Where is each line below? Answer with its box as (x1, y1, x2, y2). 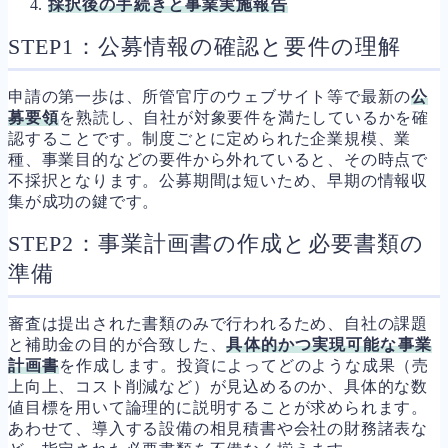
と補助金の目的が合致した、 (8, 335, 227, 353)
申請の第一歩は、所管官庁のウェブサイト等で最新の (8, 87, 412, 105)
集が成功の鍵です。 (8, 192, 160, 210)
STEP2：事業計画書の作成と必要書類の (8, 230, 425, 256)
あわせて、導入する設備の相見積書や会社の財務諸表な (8, 419, 428, 437)
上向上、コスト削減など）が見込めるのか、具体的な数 (8, 377, 428, 395)
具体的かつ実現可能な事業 (226, 335, 432, 353)
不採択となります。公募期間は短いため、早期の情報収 (8, 171, 428, 189)
